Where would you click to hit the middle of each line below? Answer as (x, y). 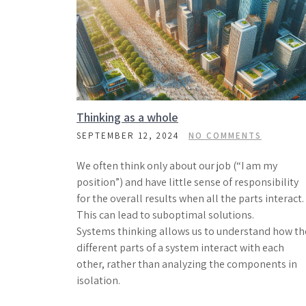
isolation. (98, 280)
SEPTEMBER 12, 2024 (128, 136)
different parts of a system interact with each (180, 248)
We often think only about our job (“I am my (177, 166)
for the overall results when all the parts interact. (190, 198)
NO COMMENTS (225, 136)
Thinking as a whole (127, 117)
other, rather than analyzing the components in (187, 264)
